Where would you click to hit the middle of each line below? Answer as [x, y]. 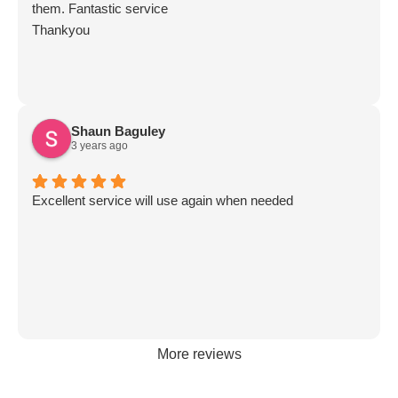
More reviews [199, 354]
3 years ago [99, 146]
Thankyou [61, 29]
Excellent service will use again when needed [163, 200]
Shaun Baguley [118, 131]
